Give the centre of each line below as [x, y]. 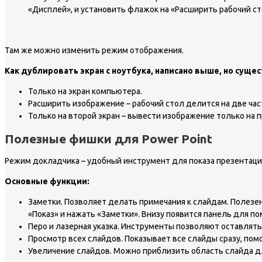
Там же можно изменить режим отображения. [94, 51]
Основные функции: [47, 182]
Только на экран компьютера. [85, 92]
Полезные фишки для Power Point [108, 138]
